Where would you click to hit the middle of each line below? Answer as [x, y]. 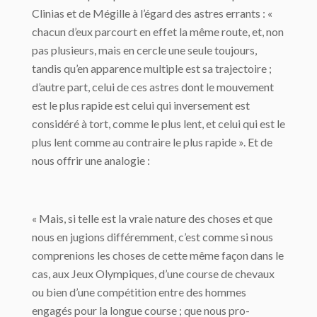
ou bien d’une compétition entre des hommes [139, 292]
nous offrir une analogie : [91, 161]
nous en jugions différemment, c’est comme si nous [152, 237]
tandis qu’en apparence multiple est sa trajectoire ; [152, 69]
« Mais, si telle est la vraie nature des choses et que [152, 219]
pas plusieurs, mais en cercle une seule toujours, [144, 50]
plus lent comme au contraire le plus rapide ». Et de [152, 142]
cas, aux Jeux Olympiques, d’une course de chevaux [153, 274]
